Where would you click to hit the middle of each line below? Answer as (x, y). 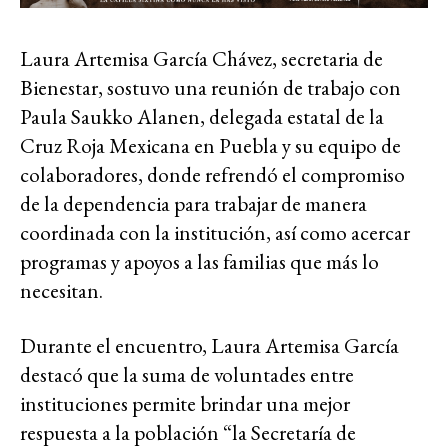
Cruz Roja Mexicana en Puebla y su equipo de (210, 146)
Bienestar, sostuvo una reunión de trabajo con (210, 88)
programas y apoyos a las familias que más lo (199, 262)
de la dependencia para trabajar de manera (193, 204)
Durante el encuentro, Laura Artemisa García (209, 346)
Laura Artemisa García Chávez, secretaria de (201, 59)
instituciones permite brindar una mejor (185, 404)
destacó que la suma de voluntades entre (187, 375)
